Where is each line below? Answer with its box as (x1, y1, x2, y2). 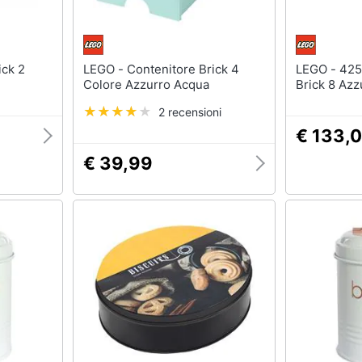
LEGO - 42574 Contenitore (296, 61, 339, 77)
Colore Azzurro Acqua (82, 77, 209, 92)
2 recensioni (158, 105, 221, 119)
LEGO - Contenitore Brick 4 (82, 61, 127, 77)
